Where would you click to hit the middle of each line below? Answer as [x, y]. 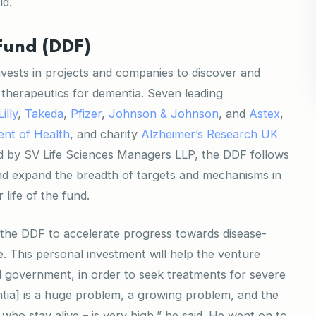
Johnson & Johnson [164, 114]
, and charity [105, 134]
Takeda [44, 114]
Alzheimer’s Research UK [209, 134]
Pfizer [86, 114]
